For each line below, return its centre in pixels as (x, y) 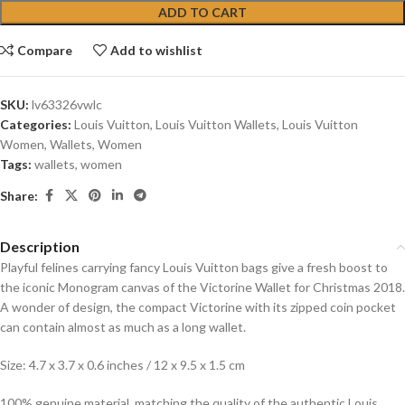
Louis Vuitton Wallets (216, 125)
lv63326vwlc (67, 105)
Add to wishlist (157, 51)
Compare (45, 51)
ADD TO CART (202, 13)
